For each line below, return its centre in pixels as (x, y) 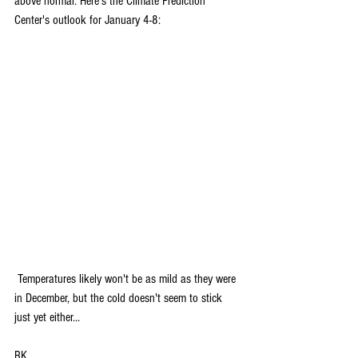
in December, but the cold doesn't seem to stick (120, 298)
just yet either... (47, 317)
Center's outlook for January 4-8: (88, 20)
